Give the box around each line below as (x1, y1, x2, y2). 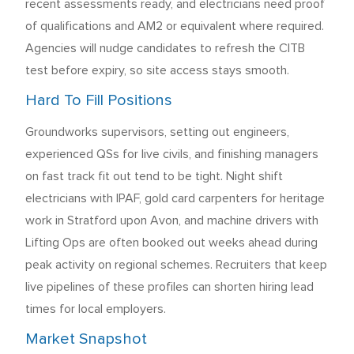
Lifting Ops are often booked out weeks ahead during (25, 236, 318, 249)
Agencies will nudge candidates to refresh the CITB (25, 42, 305, 55)
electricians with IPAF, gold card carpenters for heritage (25, 192, 325, 205)
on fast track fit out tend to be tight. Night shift (25, 170, 283, 183)
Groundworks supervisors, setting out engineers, (25, 126, 289, 138)
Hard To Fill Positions (25, 92, 172, 108)
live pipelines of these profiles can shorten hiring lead (25, 281, 314, 293)
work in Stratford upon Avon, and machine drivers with (25, 214, 318, 227)
